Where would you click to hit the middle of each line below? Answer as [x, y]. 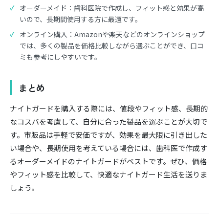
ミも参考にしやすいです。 [60, 56]
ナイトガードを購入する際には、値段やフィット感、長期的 [109, 109]
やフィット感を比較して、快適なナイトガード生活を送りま [109, 175]
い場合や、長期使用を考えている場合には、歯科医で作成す [109, 148]
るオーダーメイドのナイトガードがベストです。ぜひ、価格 [108, 161]
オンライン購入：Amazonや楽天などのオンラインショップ [112, 34]
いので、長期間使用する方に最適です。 [80, 19]
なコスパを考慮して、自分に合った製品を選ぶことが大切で [109, 122]
